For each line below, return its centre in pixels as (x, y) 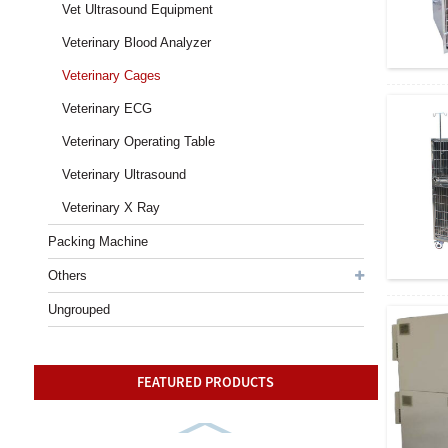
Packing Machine (97, 241)
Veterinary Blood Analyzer (137, 42)
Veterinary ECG (107, 108)
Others (67, 275)
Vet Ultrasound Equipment (138, 9)
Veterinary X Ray (111, 207)
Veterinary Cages (112, 75)
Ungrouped (78, 309)
